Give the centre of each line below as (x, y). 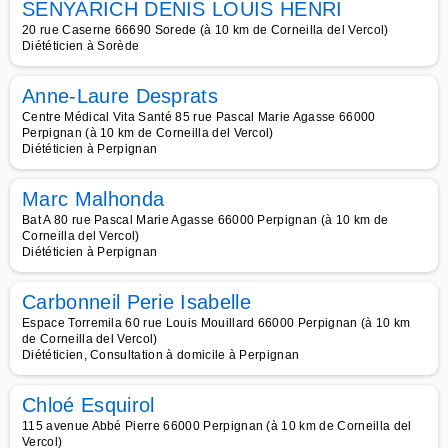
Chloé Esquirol (88, 405)
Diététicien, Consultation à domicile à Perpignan (161, 355)
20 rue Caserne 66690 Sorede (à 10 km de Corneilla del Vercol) (205, 30)
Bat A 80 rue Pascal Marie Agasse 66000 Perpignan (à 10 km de (205, 220)
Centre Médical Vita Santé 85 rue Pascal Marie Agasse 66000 (199, 117)
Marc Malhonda (93, 199)
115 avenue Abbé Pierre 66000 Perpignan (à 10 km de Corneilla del (217, 426)
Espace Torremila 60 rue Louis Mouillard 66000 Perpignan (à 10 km (216, 323)
